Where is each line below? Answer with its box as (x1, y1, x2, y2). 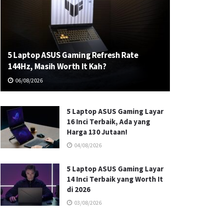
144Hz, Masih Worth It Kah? (8, 60, 107, 72)
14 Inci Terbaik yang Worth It (67, 174, 163, 184)
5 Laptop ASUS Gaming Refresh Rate (8, 49, 138, 60)
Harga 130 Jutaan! (67, 127, 127, 137)
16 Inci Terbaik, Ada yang (67, 116, 150, 126)
